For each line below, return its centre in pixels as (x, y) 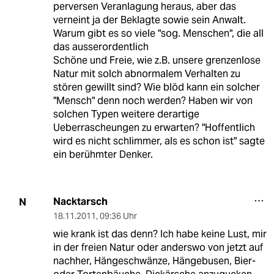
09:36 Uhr (118, 216)
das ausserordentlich (101, 47)
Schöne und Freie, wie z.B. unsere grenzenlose (157, 61)
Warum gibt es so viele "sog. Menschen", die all (158, 34)
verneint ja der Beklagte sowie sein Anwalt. (149, 20)
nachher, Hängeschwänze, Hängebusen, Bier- (154, 261)
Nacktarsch (80, 202)
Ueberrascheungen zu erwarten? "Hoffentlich (154, 128)
